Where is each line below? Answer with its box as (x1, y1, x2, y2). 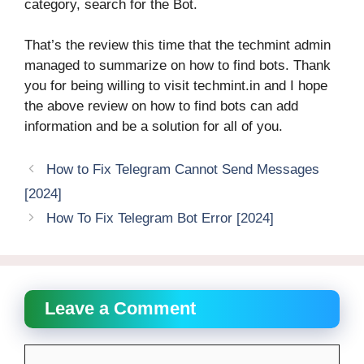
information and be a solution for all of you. (24, 119, 283, 135)
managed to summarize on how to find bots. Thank (24, 58, 331, 74)
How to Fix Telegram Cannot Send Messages (46, 161, 320, 177)
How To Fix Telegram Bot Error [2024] (46, 210, 275, 226)
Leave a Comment (45, 297, 196, 318)
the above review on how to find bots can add (24, 98, 298, 115)
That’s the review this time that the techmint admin (24, 37, 331, 54)
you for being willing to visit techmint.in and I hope (24, 78, 327, 94)
